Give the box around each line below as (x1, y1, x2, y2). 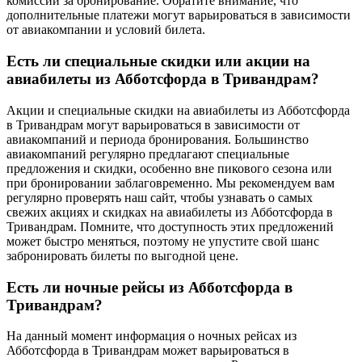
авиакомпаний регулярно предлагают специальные (6, 146, 289, 161)
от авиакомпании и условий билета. (6, 23, 205, 37)
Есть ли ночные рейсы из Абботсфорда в (6, 278, 293, 296)
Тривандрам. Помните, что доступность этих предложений (6, 219, 334, 234)
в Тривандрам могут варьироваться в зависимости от (6, 117, 300, 132)
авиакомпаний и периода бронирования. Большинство (6, 132, 309, 146)
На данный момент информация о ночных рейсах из (6, 329, 297, 343)
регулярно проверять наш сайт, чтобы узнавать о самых (6, 190, 313, 204)
